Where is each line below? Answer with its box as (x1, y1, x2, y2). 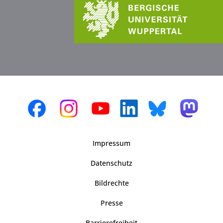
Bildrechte (94, 178, 129, 188)
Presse (100, 198, 123, 208)
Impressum (93, 138, 130, 148)
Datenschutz (91, 158, 132, 168)
